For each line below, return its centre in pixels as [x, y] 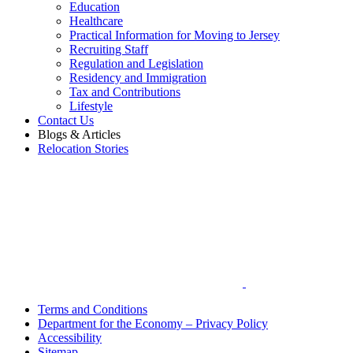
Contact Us [66, 120]
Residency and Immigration [138, 78]
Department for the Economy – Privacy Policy [153, 323]
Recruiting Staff [109, 49]
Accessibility [70, 338]
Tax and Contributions [125, 92]
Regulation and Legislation [136, 63]
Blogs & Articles [79, 134]
